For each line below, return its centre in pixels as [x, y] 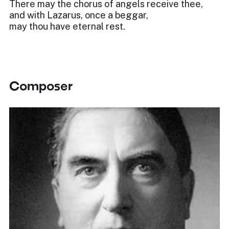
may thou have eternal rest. [67, 26]
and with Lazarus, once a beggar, [79, 15]
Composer [41, 86]
